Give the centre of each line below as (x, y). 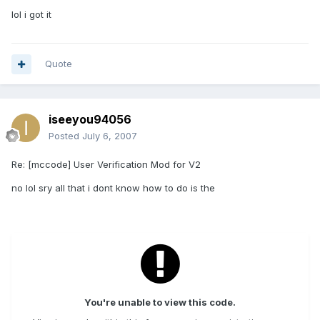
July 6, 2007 (110, 136)
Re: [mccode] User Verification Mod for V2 (106, 165)
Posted (65, 136)
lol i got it (31, 15)
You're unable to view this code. (160, 302)
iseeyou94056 (90, 120)
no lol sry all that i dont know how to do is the (113, 188)
